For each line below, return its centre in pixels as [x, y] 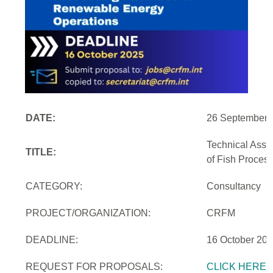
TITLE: [41, 152]
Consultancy [234, 186]
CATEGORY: [54, 186]
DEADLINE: [52, 240]
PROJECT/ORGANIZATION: [88, 213]
